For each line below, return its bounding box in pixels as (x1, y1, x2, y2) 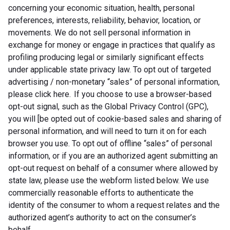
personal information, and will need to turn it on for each (8, 126, 206, 136)
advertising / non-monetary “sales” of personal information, (8, 76, 220, 87)
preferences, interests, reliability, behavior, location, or (8, 15, 201, 25)
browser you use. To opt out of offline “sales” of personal (8, 138, 212, 148)
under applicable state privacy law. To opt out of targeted (8, 64, 211, 74)
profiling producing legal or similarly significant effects (8, 52, 204, 62)
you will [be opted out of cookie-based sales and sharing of (8, 113, 222, 124)
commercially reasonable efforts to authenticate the (8, 187, 194, 198)
